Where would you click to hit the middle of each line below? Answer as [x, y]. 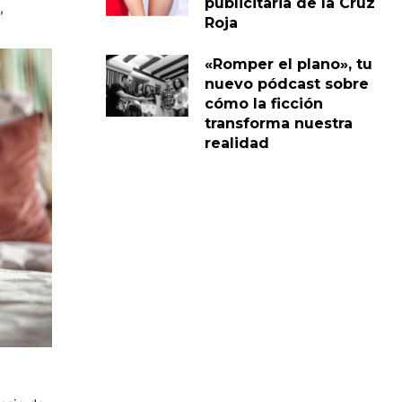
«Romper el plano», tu [288, 64]
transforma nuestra [278, 123]
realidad [236, 143]
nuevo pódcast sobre [286, 83]
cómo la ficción [263, 103]
